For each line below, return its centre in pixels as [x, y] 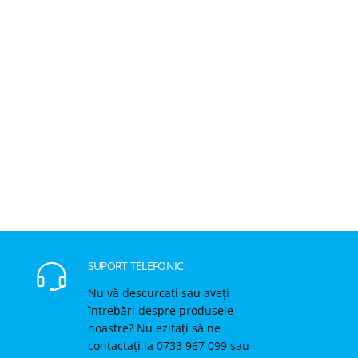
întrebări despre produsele [160, 310]
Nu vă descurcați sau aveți [158, 292]
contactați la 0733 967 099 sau [168, 345]
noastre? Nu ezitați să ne [154, 328]
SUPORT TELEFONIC [135, 265]
